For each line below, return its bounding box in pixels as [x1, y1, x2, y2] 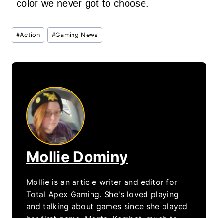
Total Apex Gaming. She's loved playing [26, 189, 179, 199]
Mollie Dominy [26, 147, 128, 165]
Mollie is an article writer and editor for [26, 177, 178, 187]
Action [20, 31, 40, 38]
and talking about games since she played [26, 201, 188, 211]
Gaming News [55, 31, 98, 38]
